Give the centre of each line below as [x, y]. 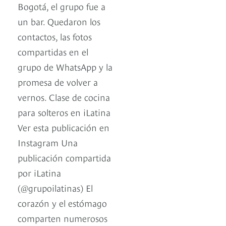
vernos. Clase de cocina [64, 97]
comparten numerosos [63, 218]
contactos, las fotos [55, 36]
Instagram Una [48, 142]
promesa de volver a [58, 82]
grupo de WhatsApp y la [65, 67]
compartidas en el [53, 51]
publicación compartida [64, 157]
